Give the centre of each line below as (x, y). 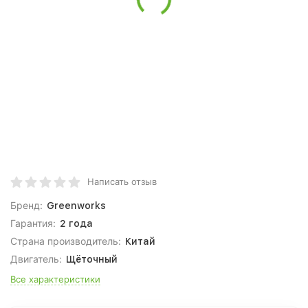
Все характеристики (55, 279)
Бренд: (26, 205)
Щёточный (91, 259)
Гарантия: (33, 223)
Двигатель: (36, 259)
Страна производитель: (66, 241)
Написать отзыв (122, 181)
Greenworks (76, 206)
